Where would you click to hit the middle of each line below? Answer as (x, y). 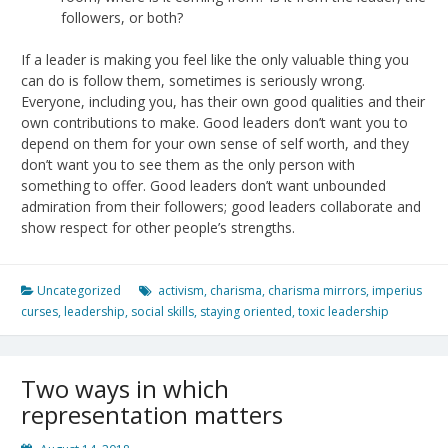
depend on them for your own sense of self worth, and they (215, 143)
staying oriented (246, 311)
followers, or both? (122, 17)
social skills (162, 311)
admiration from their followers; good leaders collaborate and (221, 206)
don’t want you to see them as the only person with (188, 164)
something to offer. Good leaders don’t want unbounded (203, 185)
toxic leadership (343, 311)
